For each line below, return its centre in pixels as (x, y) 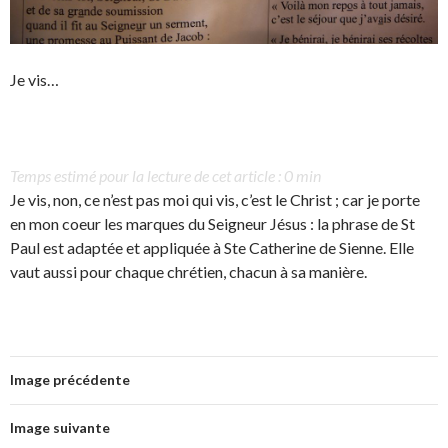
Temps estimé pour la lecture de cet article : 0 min (165, 176)
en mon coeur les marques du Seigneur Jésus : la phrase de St (212, 224)
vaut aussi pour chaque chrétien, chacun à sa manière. (188, 272)
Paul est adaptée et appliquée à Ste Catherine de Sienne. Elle (212, 248)
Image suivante (60, 428)
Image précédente (70, 380)
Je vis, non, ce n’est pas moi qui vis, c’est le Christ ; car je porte (215, 200)
